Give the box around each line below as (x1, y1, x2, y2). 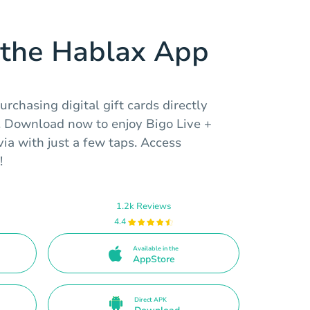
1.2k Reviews (116, 199, 172, 212)
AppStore (133, 252, 175, 266)
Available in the (133, 244, 179, 253)
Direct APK (134, 295, 167, 304)
